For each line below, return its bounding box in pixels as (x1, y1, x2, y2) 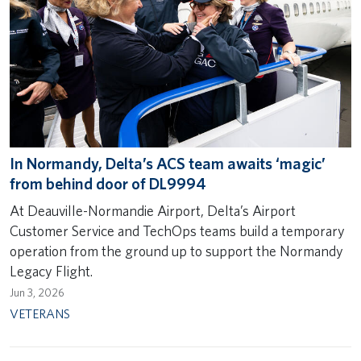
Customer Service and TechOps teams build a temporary (10, 222, 345, 240)
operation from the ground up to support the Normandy (10, 243, 343, 260)
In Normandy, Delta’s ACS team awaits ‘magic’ (10, 154, 326, 174)
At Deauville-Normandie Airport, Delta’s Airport (10, 202, 296, 220)
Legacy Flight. (10, 263, 93, 280)
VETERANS (10, 305, 70, 322)
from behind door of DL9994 (10, 174, 206, 194)
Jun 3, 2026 (10, 285, 64, 299)
